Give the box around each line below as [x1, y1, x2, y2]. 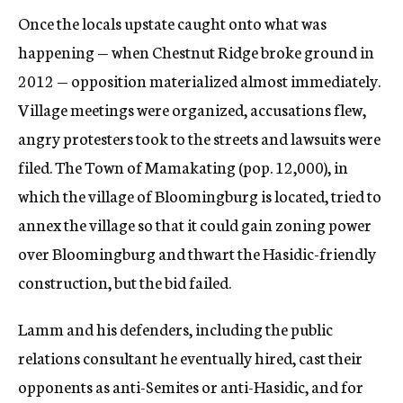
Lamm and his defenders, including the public [18, 317, 333, 341]
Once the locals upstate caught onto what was [18, 11, 327, 35]
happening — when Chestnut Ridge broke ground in [18, 40, 374, 64]
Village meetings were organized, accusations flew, [18, 97, 366, 121]
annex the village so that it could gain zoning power [18, 212, 372, 237]
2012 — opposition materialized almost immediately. [18, 68, 381, 93]
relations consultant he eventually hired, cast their [18, 345, 363, 370]
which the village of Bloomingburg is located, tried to [18, 184, 381, 208]
